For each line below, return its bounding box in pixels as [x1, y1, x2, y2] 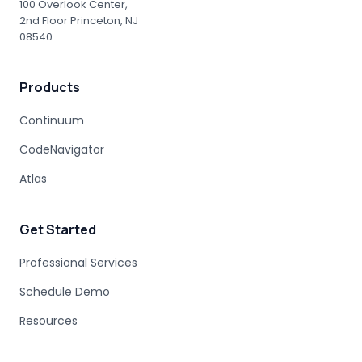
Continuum [19, 112, 84, 129]
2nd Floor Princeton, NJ [19, 13, 138, 29]
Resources [19, 313, 78, 330]
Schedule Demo [19, 284, 110, 301]
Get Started [19, 221, 96, 239]
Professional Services [19, 255, 137, 271]
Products [19, 78, 80, 97]
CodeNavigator [19, 141, 104, 158]
